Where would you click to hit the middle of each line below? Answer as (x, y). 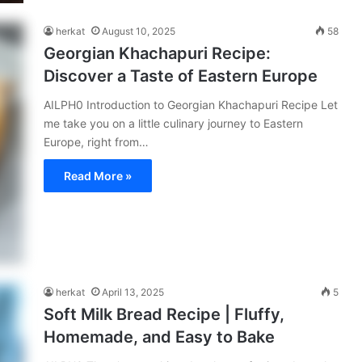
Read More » (98, 175)
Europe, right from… (96, 141)
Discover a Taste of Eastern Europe (181, 76)
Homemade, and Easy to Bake (159, 337)
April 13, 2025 (133, 292)
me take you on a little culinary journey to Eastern (173, 123)
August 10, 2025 (139, 31)
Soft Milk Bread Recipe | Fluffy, (164, 314)
